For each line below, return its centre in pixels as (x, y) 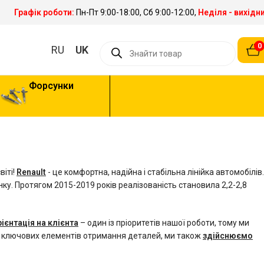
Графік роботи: (44, 12)
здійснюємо (228, 236)
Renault (31, 172)
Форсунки (51, 86)
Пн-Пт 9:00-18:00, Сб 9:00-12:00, (136, 12)
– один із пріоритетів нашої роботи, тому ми (164, 223)
